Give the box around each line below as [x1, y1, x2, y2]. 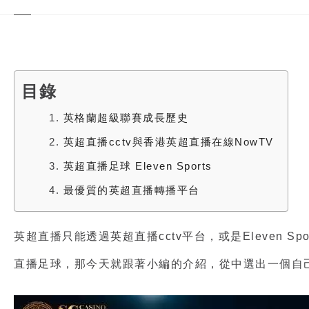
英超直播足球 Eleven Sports [63, 160, 212, 172]
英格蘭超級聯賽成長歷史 [63, 112, 188, 124]
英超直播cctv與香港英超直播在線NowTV [63, 136, 274, 148]
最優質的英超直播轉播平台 [63, 184, 200, 197]
